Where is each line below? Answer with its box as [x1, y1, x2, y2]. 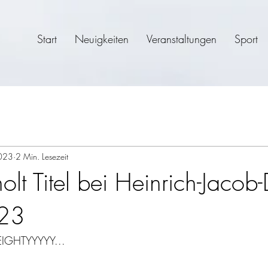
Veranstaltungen [146, 32, 217, 46]
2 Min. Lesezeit [16, 150, 68, 162]
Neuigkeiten [74, 32, 129, 46]
